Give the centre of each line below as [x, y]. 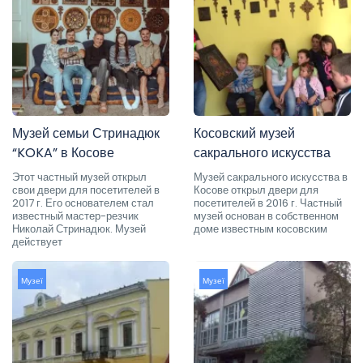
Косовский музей [244, 133]
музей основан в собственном [266, 216]
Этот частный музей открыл [79, 177]
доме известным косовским [261, 228]
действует [37, 241]
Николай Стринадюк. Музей [79, 228]
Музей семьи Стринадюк [86, 133]
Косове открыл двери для [256, 190]
